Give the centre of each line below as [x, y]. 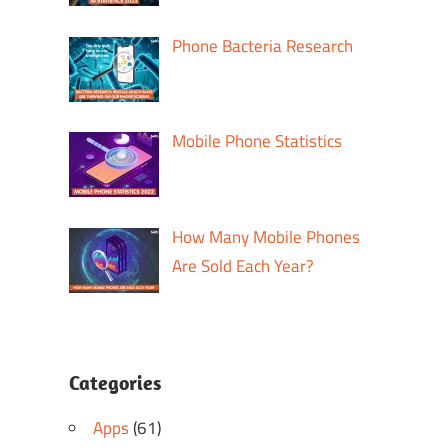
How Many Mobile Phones [266, 236]
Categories [114, 383]
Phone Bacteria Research [263, 45]
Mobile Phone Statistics [257, 141]
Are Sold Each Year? [243, 265]
